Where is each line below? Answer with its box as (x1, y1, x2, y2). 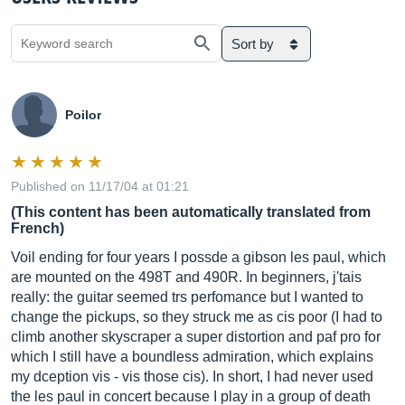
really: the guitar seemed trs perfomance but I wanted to (11, 289, 363, 305)
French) (11, 221, 64, 236)
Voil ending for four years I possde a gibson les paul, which (11, 250, 386, 265)
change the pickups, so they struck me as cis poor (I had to (11, 309, 382, 325)
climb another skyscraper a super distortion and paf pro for (11, 329, 381, 344)
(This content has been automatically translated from (11, 204, 371, 220)
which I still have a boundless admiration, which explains (11, 349, 373, 364)
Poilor (65, 108, 101, 122)
